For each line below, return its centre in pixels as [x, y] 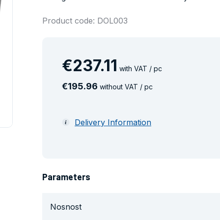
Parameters [66, 177]
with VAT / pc [140, 69]
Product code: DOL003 [85, 21]
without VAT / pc [125, 87]
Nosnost [66, 206]
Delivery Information [113, 122]
